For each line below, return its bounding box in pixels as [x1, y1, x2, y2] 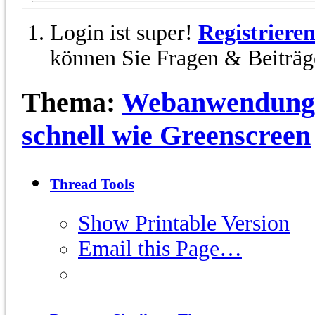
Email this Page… [78, 236, 242, 262]
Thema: [22, 86, 122, 119]
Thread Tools [50, 176, 134, 193]
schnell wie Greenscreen [22, 120, 311, 152]
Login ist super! [50, 20, 198, 45]
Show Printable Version [78, 211, 290, 236]
